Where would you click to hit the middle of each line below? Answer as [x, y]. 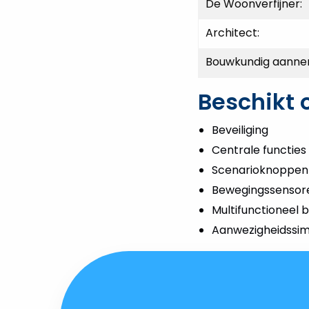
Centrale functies [259, 150]
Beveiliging [240, 130]
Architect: [232, 33]
